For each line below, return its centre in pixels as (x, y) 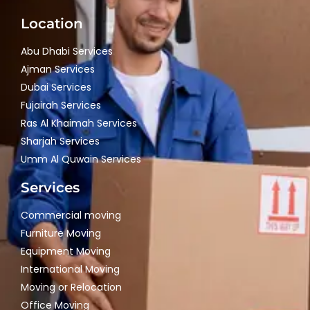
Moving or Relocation (71, 288)
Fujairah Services (61, 106)
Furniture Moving (61, 234)
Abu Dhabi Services (67, 52)
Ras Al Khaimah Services (79, 124)
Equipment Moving (66, 252)
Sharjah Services (60, 142)
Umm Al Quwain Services (81, 159)
